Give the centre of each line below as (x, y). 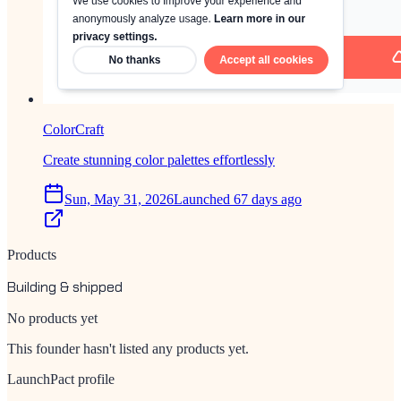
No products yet (52, 318)
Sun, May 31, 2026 (119, 199)
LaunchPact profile (61, 379)
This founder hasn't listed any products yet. (128, 348)
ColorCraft (73, 129)
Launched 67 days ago (238, 199)
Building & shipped (65, 286)
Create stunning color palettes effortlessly (159, 159)
